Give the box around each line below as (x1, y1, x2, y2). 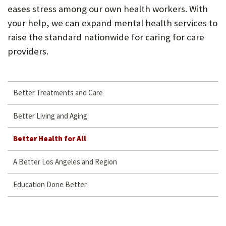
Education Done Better (13, 180, 87, 190)
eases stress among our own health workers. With (8, 3, 208, 15)
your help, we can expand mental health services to (8, 17, 217, 29)
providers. (8, 45, 48, 58)
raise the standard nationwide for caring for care (8, 31, 204, 43)
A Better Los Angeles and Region (13, 156, 118, 166)
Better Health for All (13, 134, 87, 144)
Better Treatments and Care (13, 88, 103, 98)
